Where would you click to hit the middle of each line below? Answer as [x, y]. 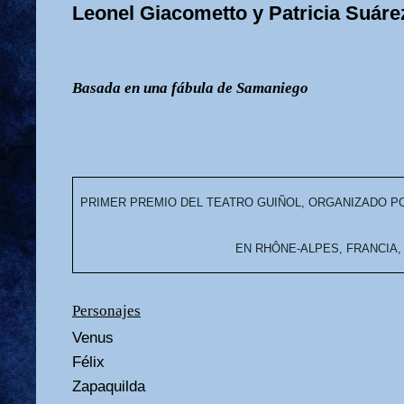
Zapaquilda [109, 386]
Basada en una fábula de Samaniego [190, 87]
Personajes [106, 310]
